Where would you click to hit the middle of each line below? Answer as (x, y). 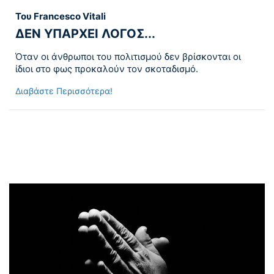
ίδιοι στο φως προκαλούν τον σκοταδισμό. (107, 69)
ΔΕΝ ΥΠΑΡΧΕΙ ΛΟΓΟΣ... (85, 34)
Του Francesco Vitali (61, 17)
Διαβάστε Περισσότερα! (64, 91)
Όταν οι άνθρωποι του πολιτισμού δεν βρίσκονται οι (128, 57)
